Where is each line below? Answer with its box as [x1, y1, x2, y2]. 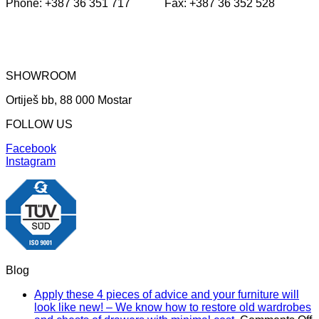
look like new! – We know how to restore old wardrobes [34, 301, 311, 313]
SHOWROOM [6, 70, 76, 82]
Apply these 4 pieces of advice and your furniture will [34, 288, 299, 300]
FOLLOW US [6, 118, 73, 130]
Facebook [6, 142, 56, 155]
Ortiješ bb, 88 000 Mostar [6, 94, 132, 106]
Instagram [6, 155, 56, 167]
